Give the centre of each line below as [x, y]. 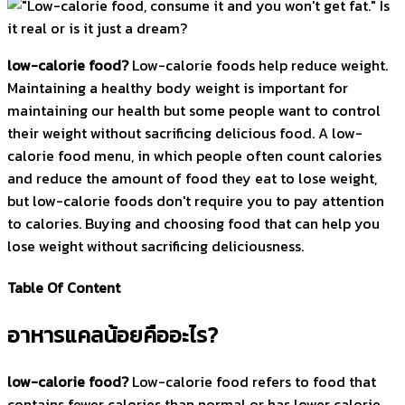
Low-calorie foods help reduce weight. [258, 65]
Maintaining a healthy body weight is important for [178, 87]
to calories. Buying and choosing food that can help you [193, 223]
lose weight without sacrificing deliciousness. [155, 245]
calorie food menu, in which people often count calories [194, 155]
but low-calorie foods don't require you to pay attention [196, 200]
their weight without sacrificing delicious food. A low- [185, 132]
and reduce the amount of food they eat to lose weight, [192, 178]
